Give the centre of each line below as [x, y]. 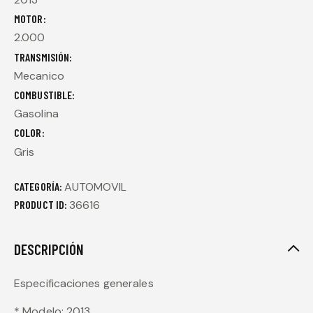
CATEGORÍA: [39, 187]
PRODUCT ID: [42, 205]
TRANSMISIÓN [42, 57]
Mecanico [39, 75]
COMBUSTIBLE [43, 94]
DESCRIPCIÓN [49, 249]
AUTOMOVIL [96, 187]
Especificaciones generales [84, 284]
